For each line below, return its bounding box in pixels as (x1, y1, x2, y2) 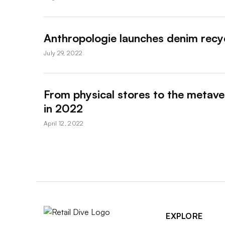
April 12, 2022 (44, 119, 84, 127)
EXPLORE (166, 210, 203, 221)
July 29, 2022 (44, 49, 83, 57)
